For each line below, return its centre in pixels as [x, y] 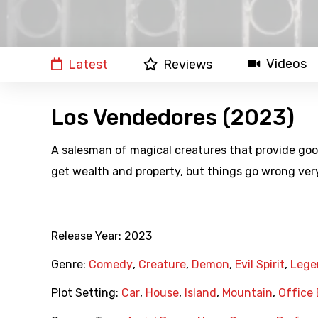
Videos [286, 64]
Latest [88, 65]
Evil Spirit [260, 265]
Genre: [70, 265]
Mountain [247, 293]
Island [201, 293]
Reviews [188, 65]
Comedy [111, 265]
